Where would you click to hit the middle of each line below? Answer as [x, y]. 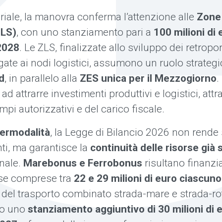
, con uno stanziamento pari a [85, 32]
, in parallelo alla [42, 78]
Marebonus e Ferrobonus [83, 163]
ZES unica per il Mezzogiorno [148, 78]
